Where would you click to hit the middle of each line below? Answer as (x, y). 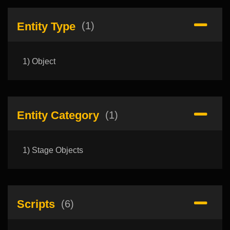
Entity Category (58, 115)
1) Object (39, 62)
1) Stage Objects (53, 150)
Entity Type (46, 26)
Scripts (36, 204)
